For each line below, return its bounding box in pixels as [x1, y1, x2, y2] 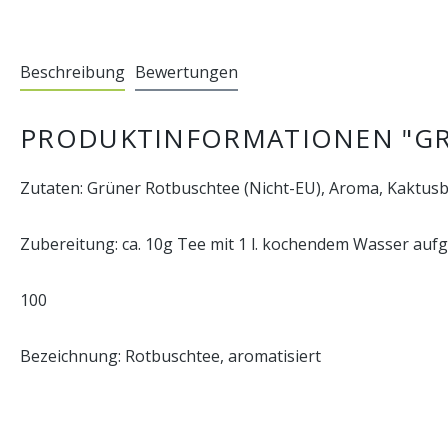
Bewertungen [135, 60, 238, 83]
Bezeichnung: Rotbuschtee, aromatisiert [20, 344, 321, 367]
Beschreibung [20, 60, 125, 83]
